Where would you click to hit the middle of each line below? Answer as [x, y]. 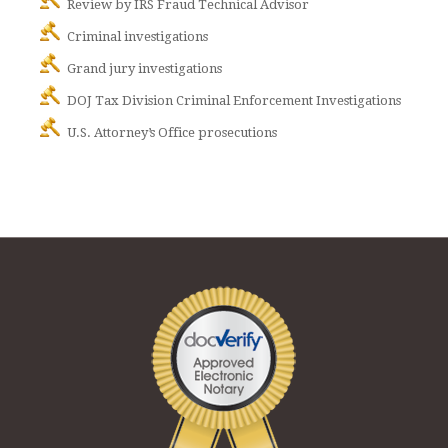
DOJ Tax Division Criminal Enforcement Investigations [233, 101]
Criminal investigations [137, 37]
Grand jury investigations [144, 69]
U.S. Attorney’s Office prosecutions [171, 133]
